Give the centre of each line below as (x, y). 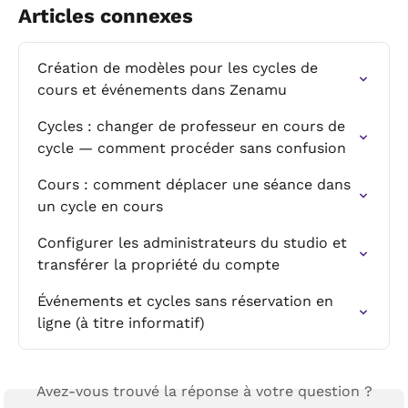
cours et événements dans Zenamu (162, 89)
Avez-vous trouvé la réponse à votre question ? (204, 391)
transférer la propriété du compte (158, 264)
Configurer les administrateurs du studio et (194, 242)
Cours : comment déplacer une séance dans (196, 184)
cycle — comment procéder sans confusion (192, 148)
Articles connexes (106, 15)
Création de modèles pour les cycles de (180, 67)
